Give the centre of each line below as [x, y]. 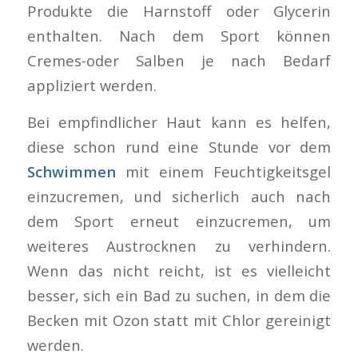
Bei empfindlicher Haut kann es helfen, [179, 122]
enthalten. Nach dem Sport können [179, 35]
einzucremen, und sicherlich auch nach [179, 197]
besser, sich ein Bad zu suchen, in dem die [179, 296]
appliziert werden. [91, 85]
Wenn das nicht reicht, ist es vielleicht [179, 271]
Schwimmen [76, 172]
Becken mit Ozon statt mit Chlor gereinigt [179, 320]
